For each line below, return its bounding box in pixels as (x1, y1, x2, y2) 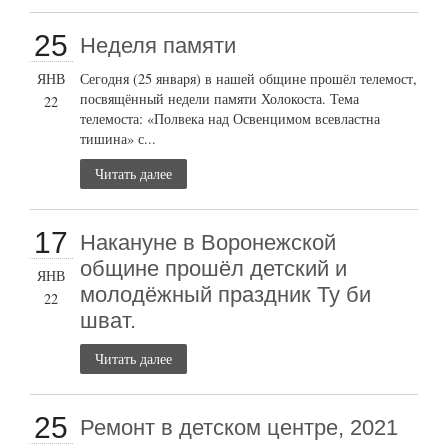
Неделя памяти (80, 32, 237, 58)
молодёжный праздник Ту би (80, 281, 372, 307)
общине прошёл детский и (80, 255, 348, 281)
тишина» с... (80, 128, 157, 148)
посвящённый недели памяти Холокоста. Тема (80, 88, 360, 108)
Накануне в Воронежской (80, 229, 337, 255)
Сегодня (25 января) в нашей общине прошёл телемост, (80, 68, 418, 88)
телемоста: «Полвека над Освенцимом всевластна (80, 108, 381, 128)
